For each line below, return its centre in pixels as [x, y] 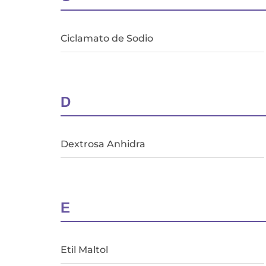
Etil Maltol [84, 249]
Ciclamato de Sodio [107, 38]
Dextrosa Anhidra [103, 144]
